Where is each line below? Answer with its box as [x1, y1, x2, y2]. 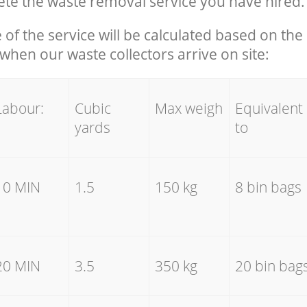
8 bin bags [234, 177, 302, 197]
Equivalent [234, 99, 303, 119]
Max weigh [154, 99, 223, 119]
